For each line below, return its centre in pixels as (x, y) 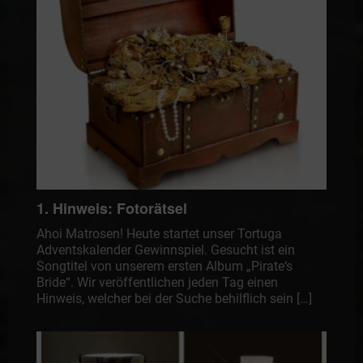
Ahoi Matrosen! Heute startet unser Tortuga (159, 234)
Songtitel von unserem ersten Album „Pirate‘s (164, 267)
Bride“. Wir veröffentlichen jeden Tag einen (157, 283)
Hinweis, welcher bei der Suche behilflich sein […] (174, 299)
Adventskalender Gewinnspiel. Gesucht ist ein (165, 250)
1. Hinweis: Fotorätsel (111, 209)
